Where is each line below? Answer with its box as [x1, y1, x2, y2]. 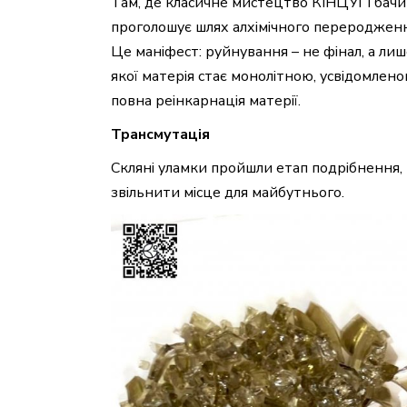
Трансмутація [111, 124, 210, 145]
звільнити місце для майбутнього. [111, 183, 344, 203]
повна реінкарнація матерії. [111, 91, 301, 112]
